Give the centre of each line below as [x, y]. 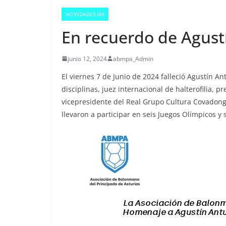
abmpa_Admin [133, 59]
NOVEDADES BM [85, 14]
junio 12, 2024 [87, 59]
